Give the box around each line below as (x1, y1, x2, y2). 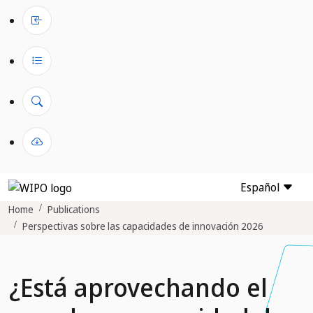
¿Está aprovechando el (8, 270, 268, 305)
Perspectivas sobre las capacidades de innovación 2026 (22, 219, 263, 233)
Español (240, 180, 282, 195)
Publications (48, 203, 100, 216)
